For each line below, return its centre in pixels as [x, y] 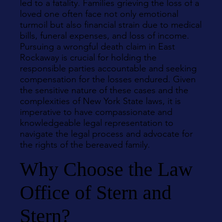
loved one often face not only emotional [99, 14]
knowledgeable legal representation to [97, 123]
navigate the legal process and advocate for [106, 134]
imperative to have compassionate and [96, 112]
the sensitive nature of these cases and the [104, 90]
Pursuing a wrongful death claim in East [97, 47]
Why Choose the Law [106, 169]
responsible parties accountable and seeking [108, 68]
